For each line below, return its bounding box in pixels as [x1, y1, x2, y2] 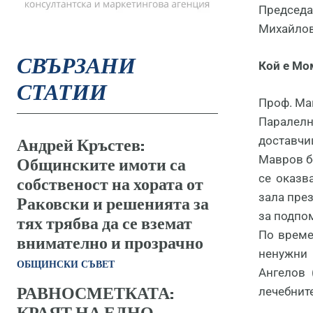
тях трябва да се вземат [17, 212, 192, 233]
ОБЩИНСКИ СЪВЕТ [17, 258, 115, 270]
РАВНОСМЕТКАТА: [17, 282, 174, 303]
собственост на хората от [17, 173, 203, 194]
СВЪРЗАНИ [17, 51, 136, 78]
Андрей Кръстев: [17, 133, 145, 154]
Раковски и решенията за [17, 192, 209, 213]
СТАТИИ [17, 78, 107, 105]
